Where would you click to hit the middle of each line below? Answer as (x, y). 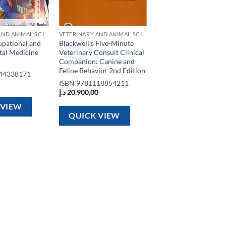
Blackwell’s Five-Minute (96, 43)
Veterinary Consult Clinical (101, 52)
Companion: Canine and (97, 62)
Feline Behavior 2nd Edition (102, 71)
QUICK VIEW (94, 115)
